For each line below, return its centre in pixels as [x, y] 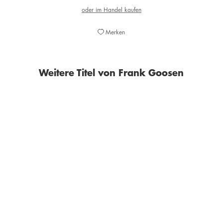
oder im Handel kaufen [111, 10]
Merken [115, 32]
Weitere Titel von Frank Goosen [111, 72]
